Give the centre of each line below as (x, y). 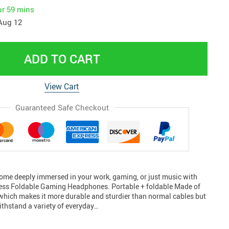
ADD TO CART (62, 59)
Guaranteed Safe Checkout (62, 107)
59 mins (20, 9)
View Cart (62, 86)
